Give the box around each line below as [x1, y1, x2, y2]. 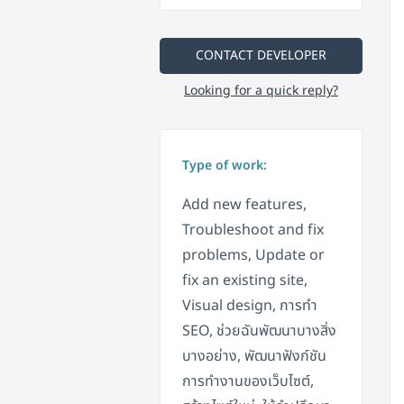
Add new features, [182, 194, 307, 216]
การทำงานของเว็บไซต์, [182, 371, 314, 393]
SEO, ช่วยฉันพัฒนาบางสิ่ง [182, 320, 336, 343]
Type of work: [182, 156, 267, 176]
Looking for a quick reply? [184, 81, 338, 101]
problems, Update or [182, 244, 325, 267]
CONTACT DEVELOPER [196, 46, 326, 66]
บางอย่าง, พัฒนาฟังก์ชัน [182, 345, 326, 368]
